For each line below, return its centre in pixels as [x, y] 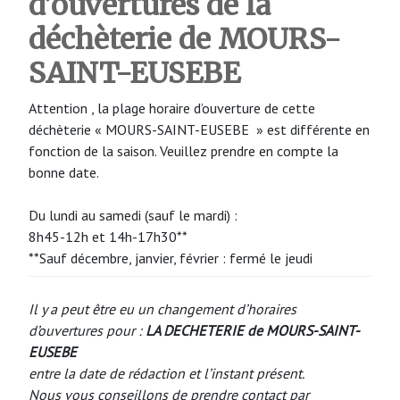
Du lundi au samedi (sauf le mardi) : [133, 215]
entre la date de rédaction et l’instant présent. [167, 373]
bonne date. [64, 172]
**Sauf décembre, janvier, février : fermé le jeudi [171, 258]
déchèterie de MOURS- [185, 39]
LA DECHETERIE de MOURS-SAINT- [253, 330]
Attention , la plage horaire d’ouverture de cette [172, 108]
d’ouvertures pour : [87, 330]
